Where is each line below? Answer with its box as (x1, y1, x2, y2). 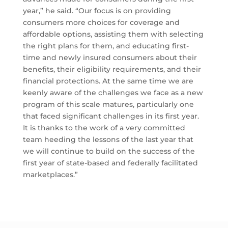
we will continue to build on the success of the (22, 147, 195, 156)
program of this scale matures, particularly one (22, 100, 194, 109)
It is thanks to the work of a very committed (22, 123, 185, 133)
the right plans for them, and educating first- (22, 41, 189, 51)
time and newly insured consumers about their (22, 53, 197, 63)
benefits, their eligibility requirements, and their (22, 65, 201, 74)
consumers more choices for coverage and (22, 18, 180, 27)
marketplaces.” (22, 170, 78, 180)
